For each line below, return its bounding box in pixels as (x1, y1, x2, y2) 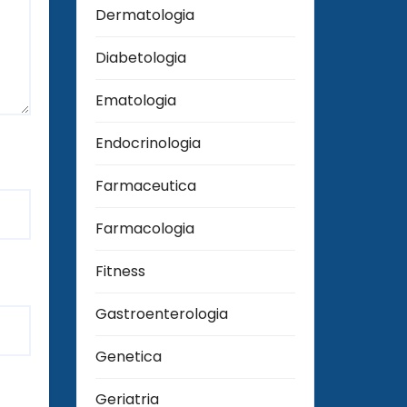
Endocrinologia (94, 133, 201, 154)
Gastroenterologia (94, 303, 228, 325)
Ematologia (94, 90, 176, 112)
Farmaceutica (94, 175, 196, 197)
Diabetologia (94, 47, 186, 69)
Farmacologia (94, 218, 194, 240)
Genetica (94, 346, 162, 368)
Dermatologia (94, 5, 194, 26)
